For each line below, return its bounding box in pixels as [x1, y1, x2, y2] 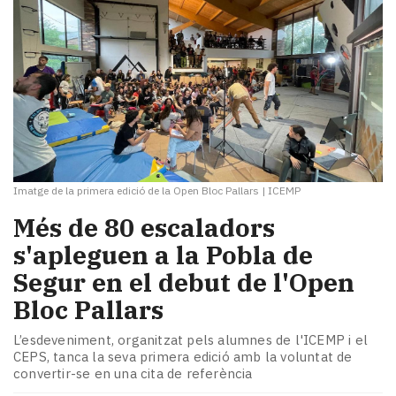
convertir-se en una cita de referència [13, 364, 253, 382]
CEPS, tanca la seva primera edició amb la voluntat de [13, 347, 353, 365]
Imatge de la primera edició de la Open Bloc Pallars [13, 184, 259, 198]
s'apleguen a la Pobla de [13, 239, 313, 272]
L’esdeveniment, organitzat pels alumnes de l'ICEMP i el [13, 331, 369, 348]
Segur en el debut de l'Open [13, 266, 354, 300]
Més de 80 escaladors [13, 211, 275, 245]
